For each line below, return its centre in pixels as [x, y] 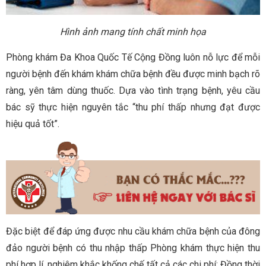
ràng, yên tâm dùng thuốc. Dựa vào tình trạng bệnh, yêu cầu [133, 90]
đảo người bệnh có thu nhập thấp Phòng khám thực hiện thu [133, 248]
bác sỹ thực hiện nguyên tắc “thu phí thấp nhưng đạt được [133, 107]
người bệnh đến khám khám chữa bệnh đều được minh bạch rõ [133, 74]
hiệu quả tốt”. [33, 123]
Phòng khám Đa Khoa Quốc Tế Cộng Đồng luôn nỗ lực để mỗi [133, 57]
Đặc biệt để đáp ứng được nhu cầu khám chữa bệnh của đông [133, 232]
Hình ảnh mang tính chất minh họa [133, 31]
